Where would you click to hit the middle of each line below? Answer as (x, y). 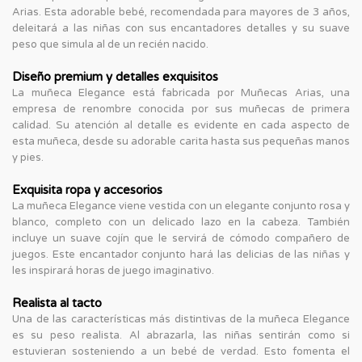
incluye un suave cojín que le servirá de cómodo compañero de (181, 238)
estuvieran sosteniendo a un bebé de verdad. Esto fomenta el (181, 351)
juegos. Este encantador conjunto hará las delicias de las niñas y (181, 254)
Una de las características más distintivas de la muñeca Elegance (181, 319)
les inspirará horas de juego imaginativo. (113, 270)
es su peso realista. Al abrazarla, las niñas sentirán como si (181, 335)
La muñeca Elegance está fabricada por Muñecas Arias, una (181, 93)
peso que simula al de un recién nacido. (110, 44)
